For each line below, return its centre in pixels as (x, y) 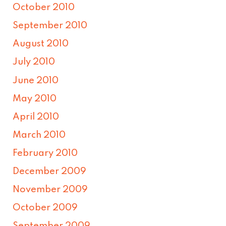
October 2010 (44, 8)
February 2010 (45, 153)
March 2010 (39, 135)
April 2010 (36, 117)
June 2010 (36, 80)
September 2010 (50, 26)
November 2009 (50, 190)
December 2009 (50, 172)
